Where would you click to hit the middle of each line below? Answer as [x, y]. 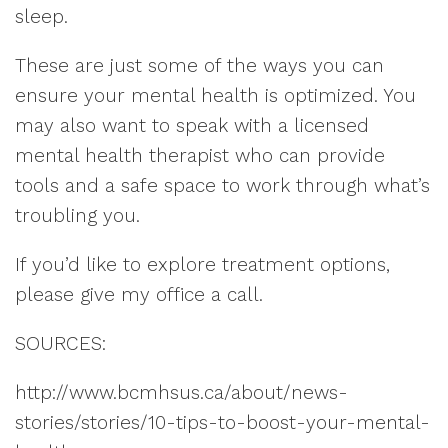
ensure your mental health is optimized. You [215, 95]
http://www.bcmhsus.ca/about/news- [181, 392]
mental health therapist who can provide [200, 155]
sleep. [41, 16]
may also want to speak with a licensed [192, 125]
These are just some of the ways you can [199, 65]
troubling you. [77, 215]
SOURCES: [60, 343]
